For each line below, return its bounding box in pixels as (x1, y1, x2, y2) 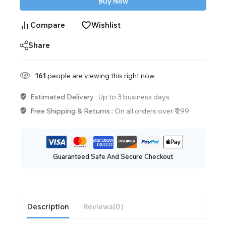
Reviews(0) (83, 202, 124, 212)
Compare (30, 20, 65, 30)
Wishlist (91, 20, 121, 30)
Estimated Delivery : (30, 92, 98, 101)
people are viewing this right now (46, 71, 155, 80)
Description (27, 202, 69, 212)
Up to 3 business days (98, 92, 169, 101)
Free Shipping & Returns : (30, 106, 115, 116)
